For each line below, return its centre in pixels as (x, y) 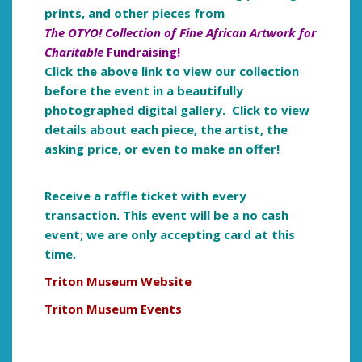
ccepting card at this (231, 235)
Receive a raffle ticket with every (145, 196)
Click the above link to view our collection (172, 72)
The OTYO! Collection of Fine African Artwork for (180, 33)
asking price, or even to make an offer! (164, 149)
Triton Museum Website (118, 282)
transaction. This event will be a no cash (166, 215)
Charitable (74, 52)
